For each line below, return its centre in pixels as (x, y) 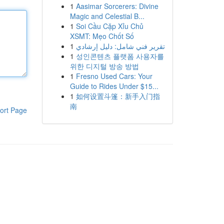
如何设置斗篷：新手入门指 (118, 96)
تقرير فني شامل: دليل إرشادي (120, 46)
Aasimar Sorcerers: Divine (117, 6)
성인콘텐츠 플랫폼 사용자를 (120, 56)
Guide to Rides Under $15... (114, 86)
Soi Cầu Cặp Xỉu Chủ (109, 26)
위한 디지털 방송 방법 (104, 66)
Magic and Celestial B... (107, 16)
